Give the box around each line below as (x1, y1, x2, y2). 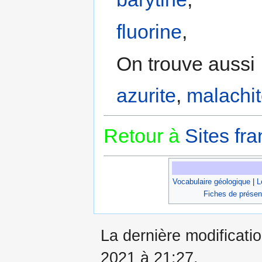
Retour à (104, 125, 180, 147)
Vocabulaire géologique (172, 177, 250, 187)
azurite (116, 84, 177, 107)
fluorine (116, 20, 182, 43)
